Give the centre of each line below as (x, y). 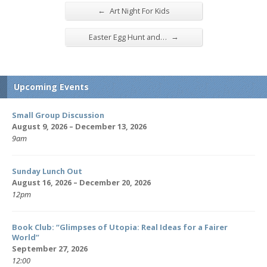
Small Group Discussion (58, 115)
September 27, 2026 (50, 248)
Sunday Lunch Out (47, 171)
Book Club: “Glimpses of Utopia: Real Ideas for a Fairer (120, 227)
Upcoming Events (51, 86)
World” (26, 237)
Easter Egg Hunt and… (128, 37)
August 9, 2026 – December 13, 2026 (79, 126)
